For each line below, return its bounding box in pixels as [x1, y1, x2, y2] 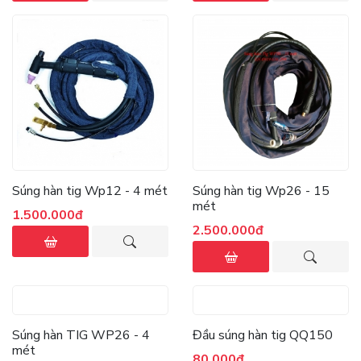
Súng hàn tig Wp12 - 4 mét [12, 182, 168, 200]
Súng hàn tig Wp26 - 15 [193, 182, 313, 200]
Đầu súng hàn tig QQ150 [193, 326, 333, 344]
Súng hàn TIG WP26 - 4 [12, 326, 150, 344]
